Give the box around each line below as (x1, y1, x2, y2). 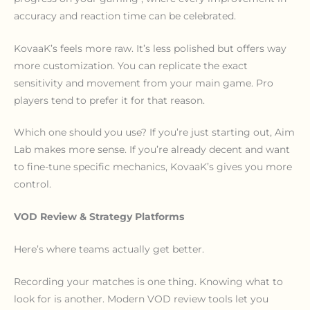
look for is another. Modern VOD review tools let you (14, 293, 268, 305)
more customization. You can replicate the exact (14, 60, 248, 71)
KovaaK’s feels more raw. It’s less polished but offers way (14, 42, 286, 54)
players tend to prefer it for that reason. (14, 94, 205, 106)
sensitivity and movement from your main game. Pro (14, 77, 273, 89)
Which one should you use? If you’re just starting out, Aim (14, 127, 295, 138)
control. (14, 179, 51, 190)
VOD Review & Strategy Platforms (14, 211, 184, 223)
